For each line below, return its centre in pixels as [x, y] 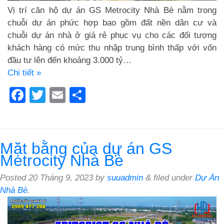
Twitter [69, 95]
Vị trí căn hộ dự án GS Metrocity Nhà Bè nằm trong [112, 10]
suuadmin [125, 178]
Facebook [61, 95]
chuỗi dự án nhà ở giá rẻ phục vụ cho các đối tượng [112, 35]
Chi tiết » [24, 73]
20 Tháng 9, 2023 [61, 178]
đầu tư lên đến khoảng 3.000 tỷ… [69, 60]
